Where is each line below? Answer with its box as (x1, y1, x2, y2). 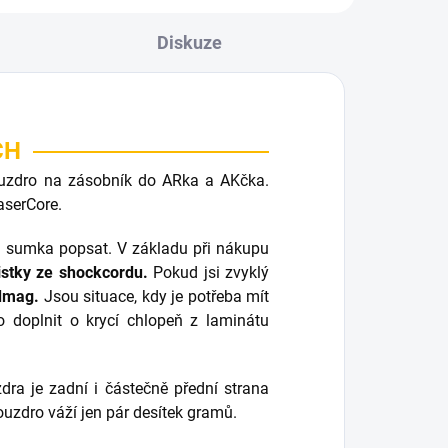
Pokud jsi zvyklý (153, 263, 269, 283)
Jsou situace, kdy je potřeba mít (43, 287, 270, 307)
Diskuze (157, 32, 223, 54)
